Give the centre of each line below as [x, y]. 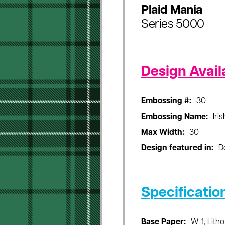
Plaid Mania [172, 11]
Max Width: [163, 133]
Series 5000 [173, 25]
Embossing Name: [175, 117]
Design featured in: [177, 148]
